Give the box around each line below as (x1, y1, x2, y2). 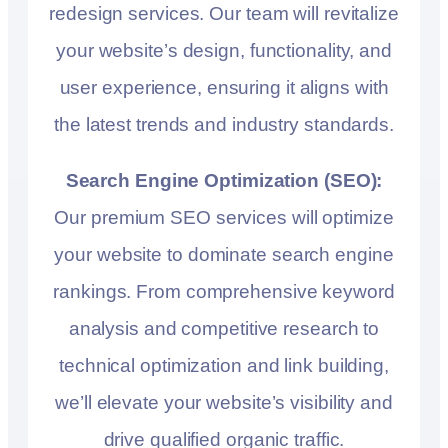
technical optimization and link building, (59, 354, 389, 376)
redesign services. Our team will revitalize (49, 3, 399, 25)
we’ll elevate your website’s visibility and (55, 391, 393, 413)
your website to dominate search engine (54, 243, 394, 265)
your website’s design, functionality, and (56, 40, 392, 62)
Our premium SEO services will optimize (54, 206, 394, 228)
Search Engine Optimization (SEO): (65, 169, 383, 191)
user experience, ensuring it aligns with (59, 77, 389, 99)
